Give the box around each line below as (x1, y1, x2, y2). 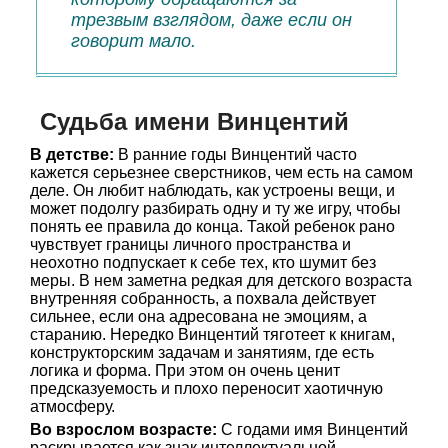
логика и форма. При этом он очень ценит (30, 362, 340, 379)
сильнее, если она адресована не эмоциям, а (30, 308, 367, 325)
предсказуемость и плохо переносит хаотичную (30, 380, 383, 397)
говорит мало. (71, 31, 196, 51)
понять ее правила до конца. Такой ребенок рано (30, 218, 395, 235)
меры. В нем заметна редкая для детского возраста (30, 272, 412, 289)
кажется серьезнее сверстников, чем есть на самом (30, 164, 413, 181)
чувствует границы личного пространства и (30, 236, 351, 253)
